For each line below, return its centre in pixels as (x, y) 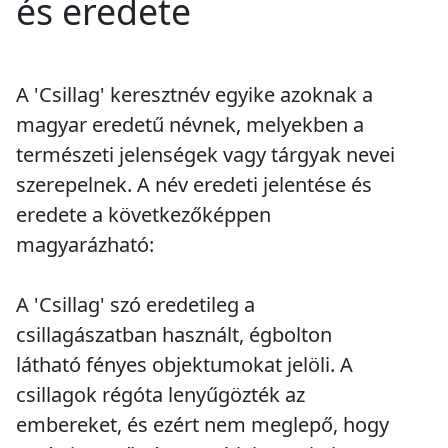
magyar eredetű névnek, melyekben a (190, 125)
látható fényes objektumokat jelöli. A (184, 365)
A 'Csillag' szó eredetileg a (135, 305)
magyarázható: (85, 245)
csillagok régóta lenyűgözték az (160, 395)
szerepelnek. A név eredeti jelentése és (194, 185)
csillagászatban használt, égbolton (174, 335)
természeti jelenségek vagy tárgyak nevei (205, 155)
